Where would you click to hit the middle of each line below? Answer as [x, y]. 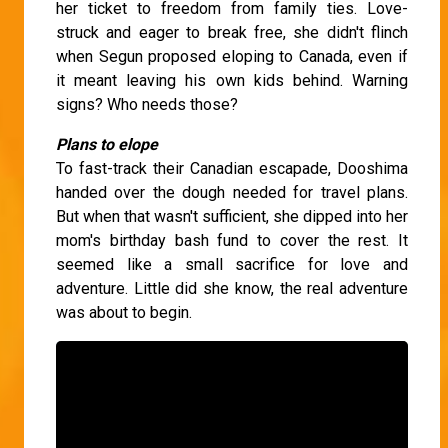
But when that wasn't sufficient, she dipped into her [232, 217]
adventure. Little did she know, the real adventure [232, 289]
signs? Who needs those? [147, 105]
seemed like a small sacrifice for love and [232, 265]
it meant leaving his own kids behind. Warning [232, 81]
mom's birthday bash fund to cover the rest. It [232, 241]
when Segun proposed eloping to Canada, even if [232, 57]
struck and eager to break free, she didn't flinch [232, 33]
